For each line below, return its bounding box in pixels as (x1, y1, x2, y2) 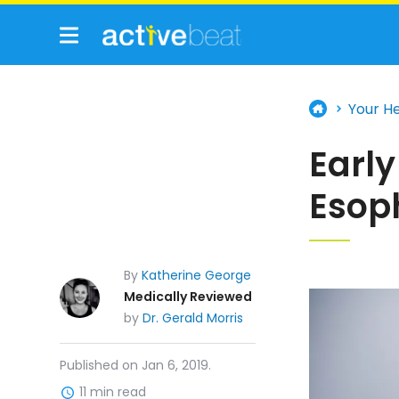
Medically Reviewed (124, 287, 253, 305)
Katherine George (142, 266, 252, 285)
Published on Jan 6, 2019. (60, 355, 212, 374)
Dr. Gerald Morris (142, 308, 244, 327)
